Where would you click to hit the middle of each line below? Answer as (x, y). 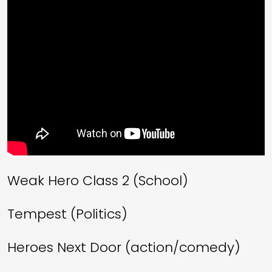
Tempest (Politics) (67, 214)
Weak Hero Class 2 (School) (98, 180)
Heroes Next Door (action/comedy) (124, 247)
